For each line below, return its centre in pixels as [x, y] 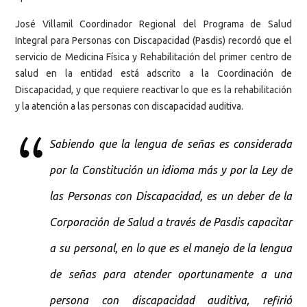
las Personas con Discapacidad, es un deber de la [171, 196]
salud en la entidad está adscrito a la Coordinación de [153, 73]
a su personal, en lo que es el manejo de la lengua [171, 248]
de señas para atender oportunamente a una [171, 274]
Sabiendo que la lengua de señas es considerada [171, 144]
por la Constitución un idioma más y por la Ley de [171, 170]
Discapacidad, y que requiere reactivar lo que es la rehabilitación [153, 89]
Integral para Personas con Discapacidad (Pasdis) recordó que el [153, 40]
